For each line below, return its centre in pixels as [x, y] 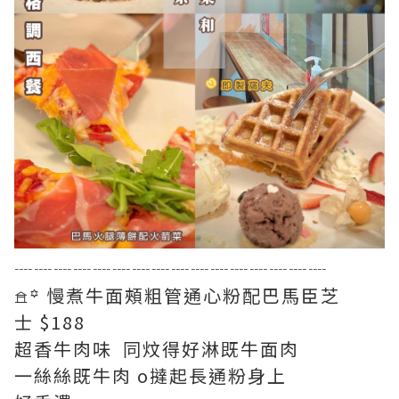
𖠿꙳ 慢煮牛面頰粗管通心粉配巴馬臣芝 [177, 295]
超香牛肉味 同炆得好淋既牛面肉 [157, 349]
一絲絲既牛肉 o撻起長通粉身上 [151, 375]
